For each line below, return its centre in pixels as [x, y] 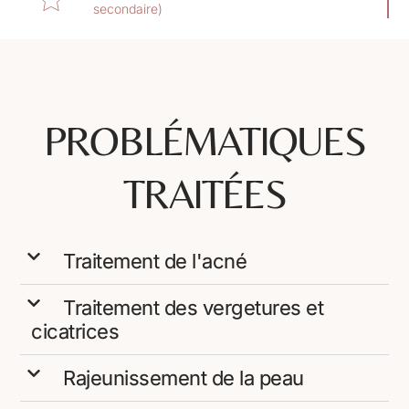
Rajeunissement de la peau [184, 378]
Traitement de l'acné [155, 262]
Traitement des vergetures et [194, 308]
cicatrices [75, 332]
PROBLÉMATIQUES [204, 141]
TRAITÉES [204, 194]
